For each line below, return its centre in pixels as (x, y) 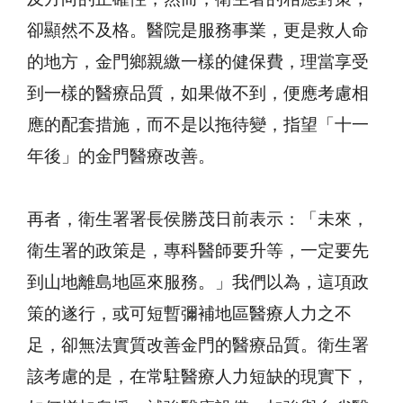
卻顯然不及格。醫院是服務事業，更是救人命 (198, 31)
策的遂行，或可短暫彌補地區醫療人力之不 (189, 315)
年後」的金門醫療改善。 (121, 157)
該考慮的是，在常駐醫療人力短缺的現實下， (198, 378)
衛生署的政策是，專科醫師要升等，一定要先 (198, 252)
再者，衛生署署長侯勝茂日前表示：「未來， (198, 220)
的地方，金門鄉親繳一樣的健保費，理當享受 (198, 63)
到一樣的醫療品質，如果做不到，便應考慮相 (198, 94)
